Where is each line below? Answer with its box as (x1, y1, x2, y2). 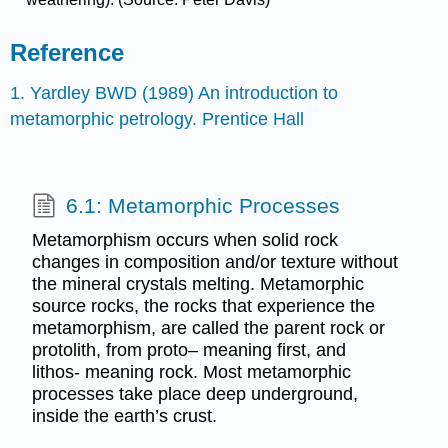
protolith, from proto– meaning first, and (31, 339, 346, 360)
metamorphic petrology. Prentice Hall (10, 108, 305, 129)
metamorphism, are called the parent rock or (31, 317, 385, 338)
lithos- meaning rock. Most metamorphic (31, 361, 351, 382)
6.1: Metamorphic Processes (65, 194, 340, 218)
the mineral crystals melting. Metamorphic (31, 273, 364, 294)
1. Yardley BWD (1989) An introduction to (10, 82, 339, 103)
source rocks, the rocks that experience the (31, 295, 375, 316)
